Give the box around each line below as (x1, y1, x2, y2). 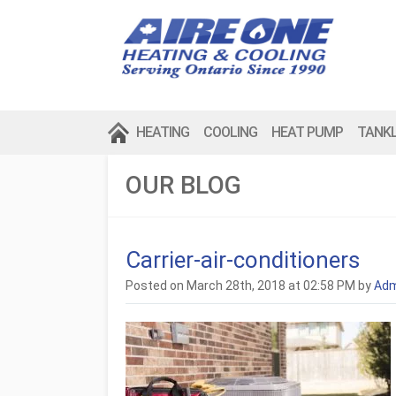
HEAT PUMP (271, 124, 343, 141)
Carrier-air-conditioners (126, 247, 360, 273)
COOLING (203, 124, 257, 141)
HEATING (136, 124, 189, 141)
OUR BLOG (126, 171, 241, 200)
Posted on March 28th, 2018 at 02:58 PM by (126, 278, 374, 293)
